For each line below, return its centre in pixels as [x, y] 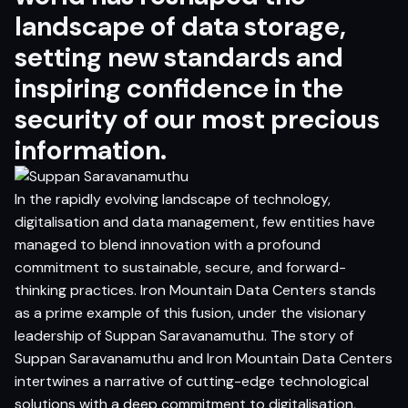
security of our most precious [197, 119]
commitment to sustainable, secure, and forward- [180, 267]
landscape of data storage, [180, 26]
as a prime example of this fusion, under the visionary [190, 312]
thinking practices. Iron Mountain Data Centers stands [195, 290]
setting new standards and [179, 57]
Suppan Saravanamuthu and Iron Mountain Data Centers [204, 358]
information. [91, 150]
